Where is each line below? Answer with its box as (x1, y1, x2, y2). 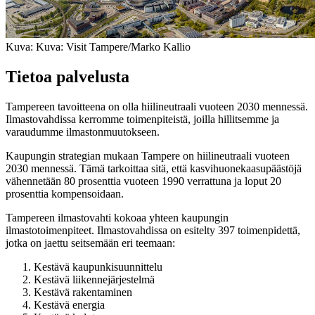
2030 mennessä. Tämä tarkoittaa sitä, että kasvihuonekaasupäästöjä (6, 162, 302, 174)
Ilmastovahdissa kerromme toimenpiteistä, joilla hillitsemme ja (6, 112, 279, 125)
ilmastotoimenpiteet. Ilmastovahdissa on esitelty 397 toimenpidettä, (6, 224, 300, 236)
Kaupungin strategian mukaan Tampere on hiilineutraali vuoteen (6, 149, 290, 162)
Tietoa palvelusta (6, 67, 129, 86)
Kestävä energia (34, 298, 105, 311)
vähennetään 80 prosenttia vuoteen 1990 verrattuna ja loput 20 (6, 174, 281, 187)
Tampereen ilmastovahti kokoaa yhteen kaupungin (6, 211, 229, 224)
